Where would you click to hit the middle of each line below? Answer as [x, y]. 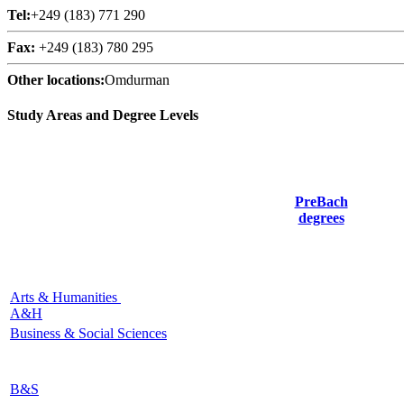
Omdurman [137, 79]
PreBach [321, 202]
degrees [321, 218]
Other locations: [56, 79]
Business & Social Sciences [88, 334]
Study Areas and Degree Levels [103, 115]
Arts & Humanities [65, 298]
